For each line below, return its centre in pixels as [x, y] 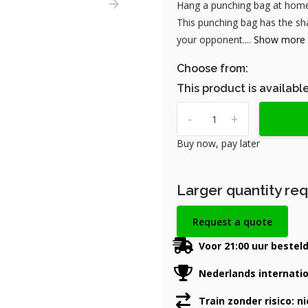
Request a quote [232, 221]
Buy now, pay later [218, 143]
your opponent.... [215, 40]
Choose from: [212, 68]
